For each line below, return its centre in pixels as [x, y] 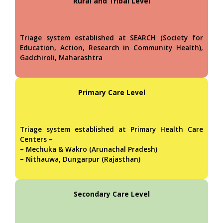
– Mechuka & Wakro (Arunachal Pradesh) [89, 149]
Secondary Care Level [111, 194]
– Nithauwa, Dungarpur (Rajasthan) [80, 159]
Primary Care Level [111, 92]
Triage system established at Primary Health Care [111, 129]
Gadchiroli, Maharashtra [61, 57]
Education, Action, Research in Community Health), [111, 48]
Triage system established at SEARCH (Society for [111, 38]
